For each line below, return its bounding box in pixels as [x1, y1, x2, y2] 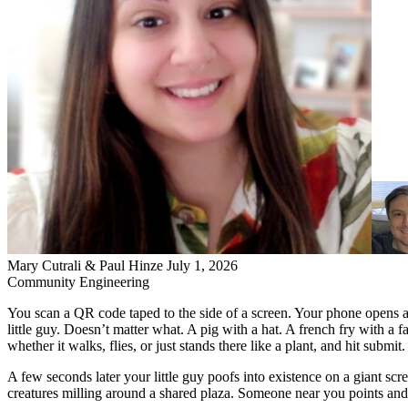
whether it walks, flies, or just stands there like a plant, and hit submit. [7, 337, 405, 353]
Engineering [79, 273, 149, 290]
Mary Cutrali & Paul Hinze [7, 257, 163, 273]
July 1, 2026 [167, 257, 238, 273]
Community [7, 273, 79, 290]
